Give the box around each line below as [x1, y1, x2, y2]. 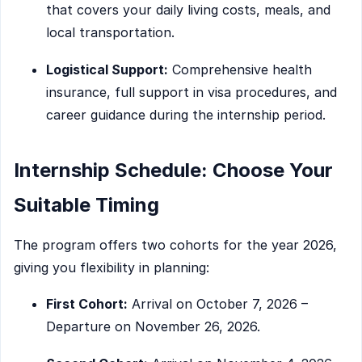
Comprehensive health [168, 61, 312, 78]
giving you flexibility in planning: [14, 259, 209, 276]
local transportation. [46, 24, 175, 41]
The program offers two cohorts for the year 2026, [14, 236, 337, 253]
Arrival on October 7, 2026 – [128, 296, 308, 313]
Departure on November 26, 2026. [46, 318, 260, 335]
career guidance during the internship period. [46, 106, 326, 123]
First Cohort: [46, 296, 128, 313]
